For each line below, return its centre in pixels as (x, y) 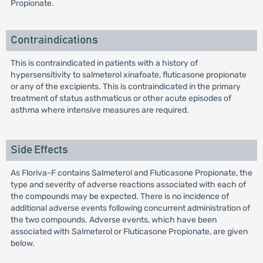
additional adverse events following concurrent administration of (130, 208)
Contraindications (54, 40)
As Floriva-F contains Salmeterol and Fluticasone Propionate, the (131, 173)
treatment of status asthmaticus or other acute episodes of (121, 98)
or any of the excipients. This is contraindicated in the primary (125, 87)
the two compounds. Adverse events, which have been (113, 220)
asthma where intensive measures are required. (100, 110)
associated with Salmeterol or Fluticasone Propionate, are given (129, 232)
